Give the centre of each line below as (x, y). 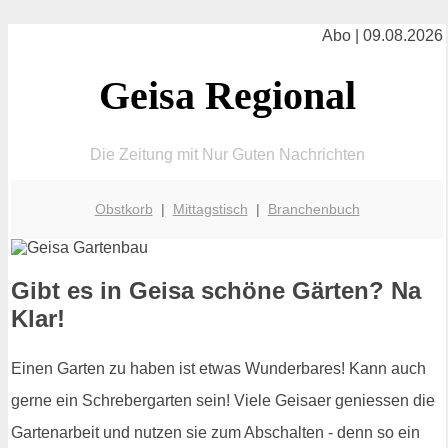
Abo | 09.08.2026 (382, 35)
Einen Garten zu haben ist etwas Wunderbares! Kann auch (218, 369)
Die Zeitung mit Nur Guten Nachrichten (227, 154)
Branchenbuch (313, 208)
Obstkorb (123, 208)
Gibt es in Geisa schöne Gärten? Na (216, 291)
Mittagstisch (210, 208)
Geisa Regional (227, 95)
